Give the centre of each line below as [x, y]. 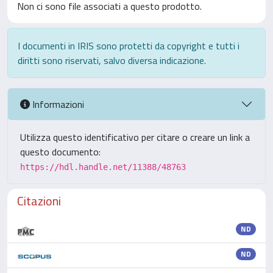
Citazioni [39, 201]
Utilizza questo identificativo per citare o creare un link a [135, 137]
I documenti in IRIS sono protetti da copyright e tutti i [129, 46]
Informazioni [57, 104]
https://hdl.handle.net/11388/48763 [103, 167]
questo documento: [60, 152]
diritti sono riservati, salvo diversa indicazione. [112, 60]
